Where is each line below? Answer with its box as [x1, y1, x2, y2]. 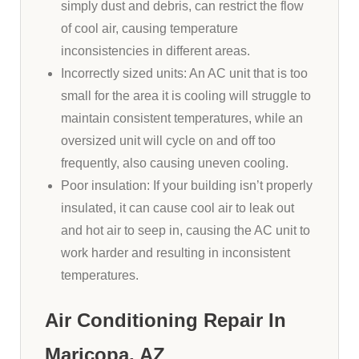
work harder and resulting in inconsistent [61, 246, 290, 260]
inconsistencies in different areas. [61, 44, 250, 58]
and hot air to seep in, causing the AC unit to [61, 224, 310, 238]
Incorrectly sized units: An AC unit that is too [61, 67, 308, 81]
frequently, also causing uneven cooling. [61, 156, 288, 171]
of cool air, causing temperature [61, 22, 238, 36]
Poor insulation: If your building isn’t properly [61, 179, 313, 193]
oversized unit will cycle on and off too [61, 134, 276, 148]
